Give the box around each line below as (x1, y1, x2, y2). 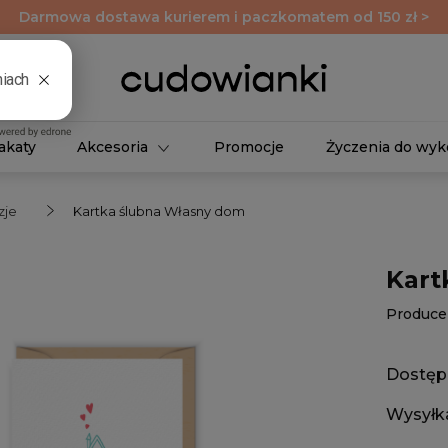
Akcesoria (77, 137, 149, 156)
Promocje (214, 137, 285, 156)
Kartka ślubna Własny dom (73, 203, 245, 219)
